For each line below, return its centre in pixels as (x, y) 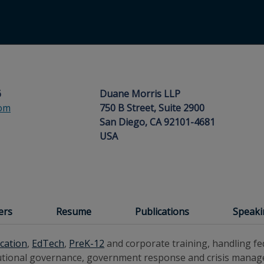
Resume (74, 212)
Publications (162, 212)
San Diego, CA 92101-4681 (157, 122)
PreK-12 (87, 243)
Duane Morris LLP (140, 94)
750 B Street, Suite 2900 (152, 108)
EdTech (48, 243)
